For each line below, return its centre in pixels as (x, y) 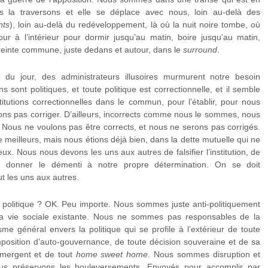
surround (200, 50)
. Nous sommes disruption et (204, 255)
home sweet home (112, 255)
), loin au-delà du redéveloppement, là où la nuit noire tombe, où (135, 25)
